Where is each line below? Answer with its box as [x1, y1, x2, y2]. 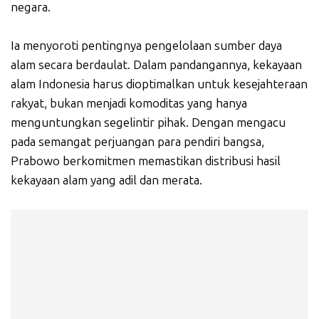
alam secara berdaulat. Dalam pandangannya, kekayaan [11, 58, 302, 73]
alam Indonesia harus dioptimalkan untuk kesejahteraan [11, 77, 308, 92]
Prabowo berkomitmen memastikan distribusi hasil [11, 154, 281, 169]
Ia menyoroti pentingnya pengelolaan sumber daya [11, 38, 282, 53]
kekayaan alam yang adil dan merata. [11, 173, 202, 188]
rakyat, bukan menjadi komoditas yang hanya [11, 96, 247, 111]
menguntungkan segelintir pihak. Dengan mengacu [11, 115, 286, 130]
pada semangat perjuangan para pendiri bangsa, [11, 135, 264, 150]
